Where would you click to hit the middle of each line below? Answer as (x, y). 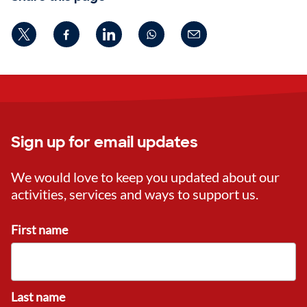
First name (39, 230)
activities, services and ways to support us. (135, 194)
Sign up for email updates (105, 143)
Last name (38, 297)
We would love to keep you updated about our (145, 177)
